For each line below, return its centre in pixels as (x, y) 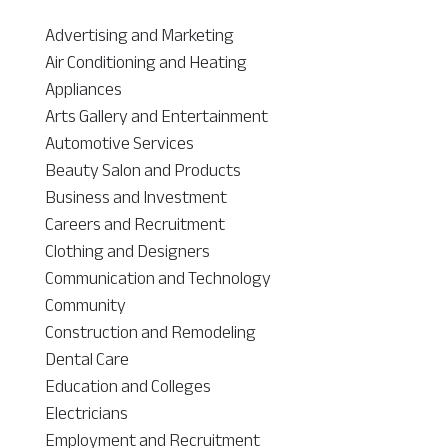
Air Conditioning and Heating (145, 61)
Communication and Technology (157, 277)
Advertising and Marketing (139, 34)
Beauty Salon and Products (142, 169)
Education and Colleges (127, 385)
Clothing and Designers (127, 250)
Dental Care (86, 358)
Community (85, 304)
